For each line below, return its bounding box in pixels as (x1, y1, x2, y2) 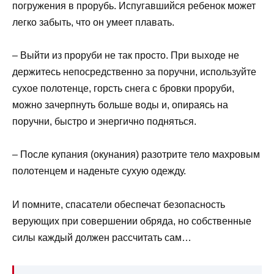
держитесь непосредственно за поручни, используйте (12, 67, 256, 78)
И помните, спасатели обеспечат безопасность (12, 199, 225, 210)
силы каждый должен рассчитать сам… (12, 232, 191, 243)
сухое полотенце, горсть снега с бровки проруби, (12, 83, 234, 94)
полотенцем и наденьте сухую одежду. (12, 166, 186, 177)
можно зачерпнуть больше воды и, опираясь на (12, 100, 228, 111)
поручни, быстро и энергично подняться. (12, 116, 196, 127)
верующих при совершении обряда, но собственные (12, 215, 251, 226)
